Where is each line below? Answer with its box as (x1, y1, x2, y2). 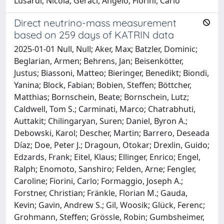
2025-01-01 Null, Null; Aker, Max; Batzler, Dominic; (14, 43, 197, 54)
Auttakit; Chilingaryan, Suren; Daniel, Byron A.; (14, 115, 187, 126)
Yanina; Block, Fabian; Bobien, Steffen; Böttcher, (14, 79, 191, 90)
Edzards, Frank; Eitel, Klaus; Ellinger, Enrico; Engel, (14, 151, 200, 162)
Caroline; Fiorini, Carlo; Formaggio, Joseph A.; (14, 175, 183, 186)
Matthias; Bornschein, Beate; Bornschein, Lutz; (14, 91, 189, 102)
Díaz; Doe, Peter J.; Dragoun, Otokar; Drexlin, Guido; (14, 139, 209, 150)
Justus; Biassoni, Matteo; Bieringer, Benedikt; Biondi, (14, 67, 209, 78)
